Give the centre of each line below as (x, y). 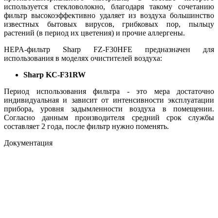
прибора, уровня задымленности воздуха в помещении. (109, 109)
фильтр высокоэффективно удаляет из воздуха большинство (109, 15)
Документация (28, 143)
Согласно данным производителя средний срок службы (109, 117)
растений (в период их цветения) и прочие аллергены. (94, 33)
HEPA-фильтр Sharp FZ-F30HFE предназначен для (109, 49)
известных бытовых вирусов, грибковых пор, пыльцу (109, 24)
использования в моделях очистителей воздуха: (83, 58)
